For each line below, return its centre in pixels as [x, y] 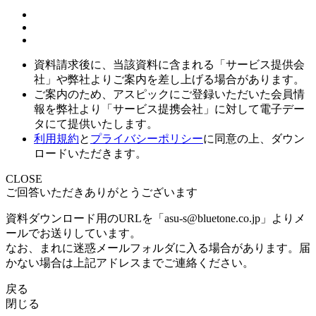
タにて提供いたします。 [96, 123]
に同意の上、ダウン [254, 138]
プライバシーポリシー [147, 138]
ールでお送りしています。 [73, 233]
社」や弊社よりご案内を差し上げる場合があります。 [169, 79]
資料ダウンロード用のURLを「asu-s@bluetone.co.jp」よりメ [156, 218]
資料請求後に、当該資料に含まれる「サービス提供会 [169, 64]
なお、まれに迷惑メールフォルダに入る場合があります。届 [158, 248]
